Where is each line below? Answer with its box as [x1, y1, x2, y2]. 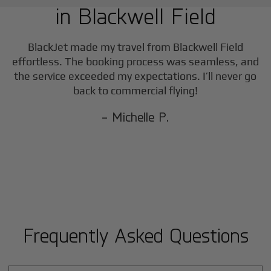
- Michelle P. [102, 109, 169, 125]
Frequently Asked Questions [22, 223, 249, 247]
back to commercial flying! [73, 84, 198, 97]
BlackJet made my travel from [27, 41, 173, 54]
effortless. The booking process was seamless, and [11, 55, 259, 68]
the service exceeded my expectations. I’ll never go [14, 70, 257, 83]
